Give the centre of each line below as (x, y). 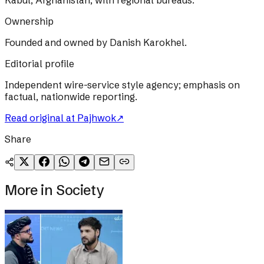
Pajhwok (97, 118)
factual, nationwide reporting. (71, 97)
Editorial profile (39, 64)
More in (30, 190)
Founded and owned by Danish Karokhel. (96, 43)
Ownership (29, 22)
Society (80, 190)
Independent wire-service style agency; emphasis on (122, 85)
